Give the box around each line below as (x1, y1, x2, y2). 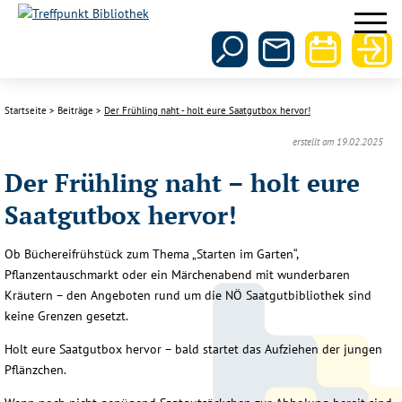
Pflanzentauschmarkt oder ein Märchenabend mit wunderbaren (4, 266, 350, 283)
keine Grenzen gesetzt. (4, 307, 128, 324)
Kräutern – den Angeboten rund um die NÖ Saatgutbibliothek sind (4, 286, 371, 303)
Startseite (4, 104, 47, 118)
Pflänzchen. (4, 361, 66, 378)
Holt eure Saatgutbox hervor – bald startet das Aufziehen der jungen (4, 340, 382, 357)
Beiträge (57, 104, 93, 118)
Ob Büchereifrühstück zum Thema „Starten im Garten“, (4, 245, 298, 262)
